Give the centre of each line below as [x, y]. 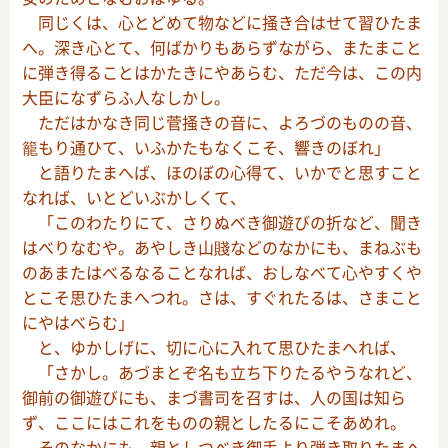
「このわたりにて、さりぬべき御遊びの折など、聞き [222, 222]
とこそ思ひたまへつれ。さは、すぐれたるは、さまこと [222, 297]
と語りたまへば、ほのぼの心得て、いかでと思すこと [222, 172]
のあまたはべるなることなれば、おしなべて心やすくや [222, 272]
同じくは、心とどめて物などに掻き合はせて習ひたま [222, 22]
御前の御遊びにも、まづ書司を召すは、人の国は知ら [214, 397]
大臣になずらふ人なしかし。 [126, 97]
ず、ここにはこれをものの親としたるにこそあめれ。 [214, 422]
